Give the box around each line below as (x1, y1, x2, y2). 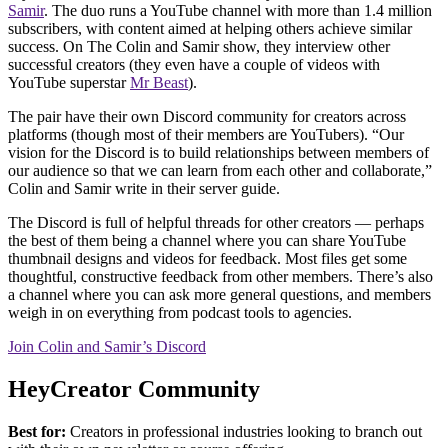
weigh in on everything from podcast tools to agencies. (8, 303, 356, 321)
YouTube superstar (8, 73, 130, 91)
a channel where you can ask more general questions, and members (8, 285, 431, 303)
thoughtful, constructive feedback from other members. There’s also (8, 267, 433, 285)
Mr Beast (130, 73, 188, 91)
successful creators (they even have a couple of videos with (8, 55, 380, 73)
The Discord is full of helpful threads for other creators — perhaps (8, 213, 424, 231)
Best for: (8, 422, 66, 440)
